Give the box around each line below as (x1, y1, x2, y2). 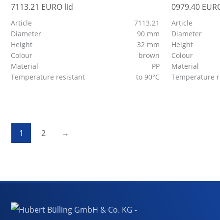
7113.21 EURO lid (11, 1, 73, 12)
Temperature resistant (11, 72, 87, 82)
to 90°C (136, 72, 162, 82)
